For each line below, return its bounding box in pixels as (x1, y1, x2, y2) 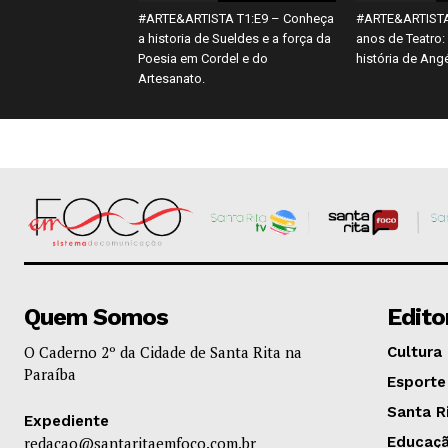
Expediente (24, 412, 109, 431)
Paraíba (24, 364, 76, 385)
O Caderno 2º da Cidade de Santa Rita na (24, 342, 302, 363)
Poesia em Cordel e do (138, 50, 268, 66)
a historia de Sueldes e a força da (138, 30, 331, 46)
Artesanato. (138, 70, 205, 86)
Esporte (386, 373, 446, 392)
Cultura (386, 343, 442, 362)
